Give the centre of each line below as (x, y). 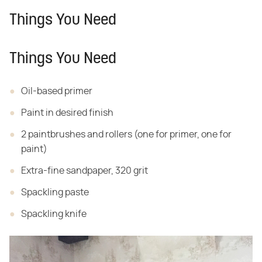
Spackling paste (55, 192)
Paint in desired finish (67, 113)
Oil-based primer (57, 91)
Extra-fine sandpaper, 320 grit (85, 170)
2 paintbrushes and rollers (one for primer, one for (126, 134)
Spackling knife (54, 214)
